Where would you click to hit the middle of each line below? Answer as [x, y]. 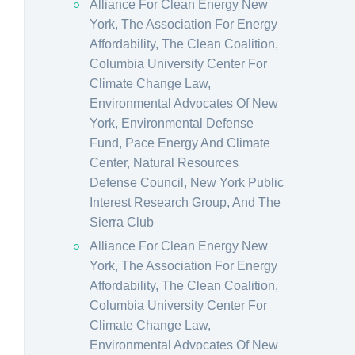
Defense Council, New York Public [187, 183]
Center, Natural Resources [164, 163]
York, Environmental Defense [172, 123]
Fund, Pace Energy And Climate [180, 143]
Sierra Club [122, 222]
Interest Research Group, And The [185, 202]
